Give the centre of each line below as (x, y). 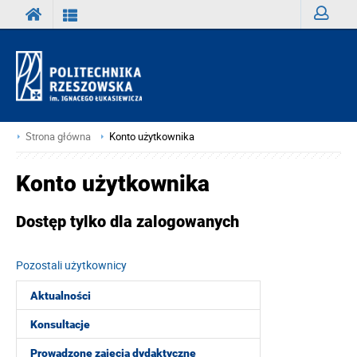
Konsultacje (60, 324)
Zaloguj (332, 43)
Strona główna (58, 137)
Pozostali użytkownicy (71, 265)
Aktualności (61, 296)
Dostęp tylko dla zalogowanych (127, 222)
